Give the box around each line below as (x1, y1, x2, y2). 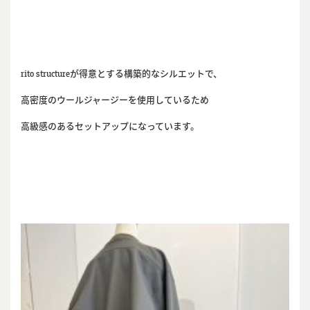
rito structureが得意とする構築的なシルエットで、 (20, 68, 222, 80)
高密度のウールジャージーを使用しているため (20, 94, 209, 106)
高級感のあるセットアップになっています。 (20, 120, 199, 132)
